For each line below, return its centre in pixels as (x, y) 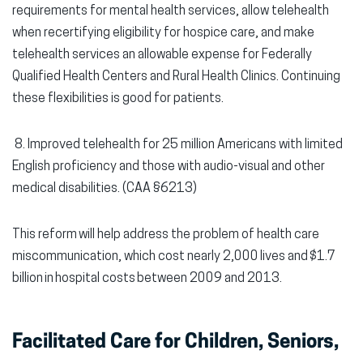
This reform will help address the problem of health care (166, 235)
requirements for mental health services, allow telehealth (171, 11)
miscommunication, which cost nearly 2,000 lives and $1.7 (174, 257)
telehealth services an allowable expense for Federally (162, 55)
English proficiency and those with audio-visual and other (169, 167)
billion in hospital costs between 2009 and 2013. (148, 279)
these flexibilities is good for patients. (119, 99)
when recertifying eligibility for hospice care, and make (163, 33)
